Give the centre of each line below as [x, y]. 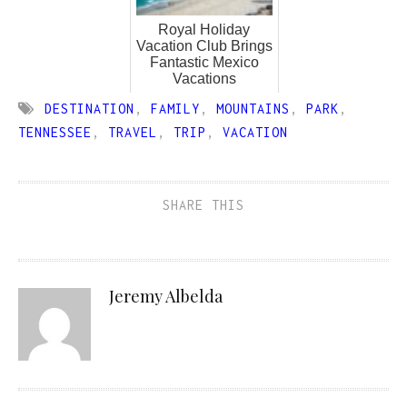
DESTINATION [89, 108]
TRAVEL [133, 132]
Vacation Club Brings [204, 45]
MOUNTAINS [253, 108]
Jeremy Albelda [166, 296]
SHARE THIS [203, 204]
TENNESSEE [55, 132]
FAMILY [175, 108]
